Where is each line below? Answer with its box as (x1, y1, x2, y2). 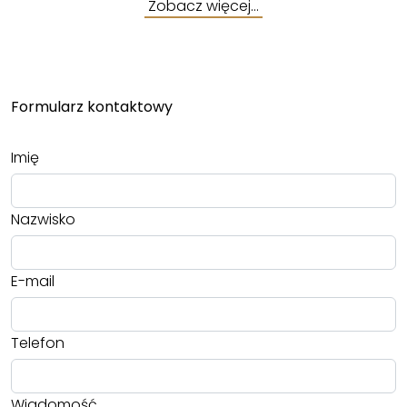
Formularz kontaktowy (11, 96, 173, 118)
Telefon (11, 333, 65, 354)
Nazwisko (11, 209, 75, 231)
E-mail (11, 271, 55, 293)
